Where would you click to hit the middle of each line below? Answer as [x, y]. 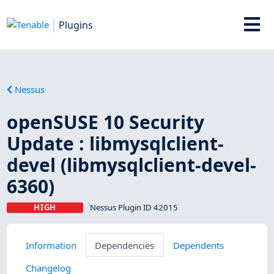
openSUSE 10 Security [106, 122]
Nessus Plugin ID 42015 [134, 207]
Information [51, 245]
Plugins [76, 25]
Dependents [198, 245]
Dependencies [125, 245]
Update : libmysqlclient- [116, 143]
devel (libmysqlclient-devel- [132, 165]
